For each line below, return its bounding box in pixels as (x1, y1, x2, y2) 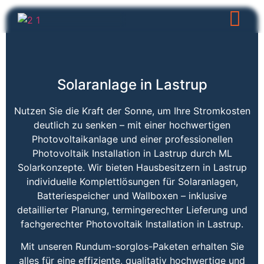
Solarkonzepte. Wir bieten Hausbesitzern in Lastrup (17, 161, 247, 173)
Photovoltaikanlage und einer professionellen (31, 133, 233, 145)
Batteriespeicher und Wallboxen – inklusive (37, 189, 227, 202)
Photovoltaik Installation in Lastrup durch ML (32, 147, 232, 159)
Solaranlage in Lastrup (57, 75, 207, 93)
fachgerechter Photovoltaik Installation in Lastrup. (21, 217, 243, 230)
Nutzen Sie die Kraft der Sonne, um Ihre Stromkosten (14, 104, 250, 117)
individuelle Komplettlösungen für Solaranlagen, (26, 175, 238, 187)
